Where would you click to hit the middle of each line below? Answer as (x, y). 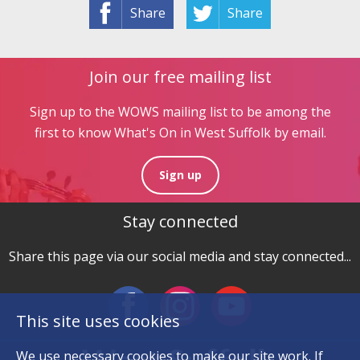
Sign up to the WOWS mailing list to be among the (180, 111)
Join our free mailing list (180, 76)
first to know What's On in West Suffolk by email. (180, 132)
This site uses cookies (98, 321)
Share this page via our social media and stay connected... (180, 256)
